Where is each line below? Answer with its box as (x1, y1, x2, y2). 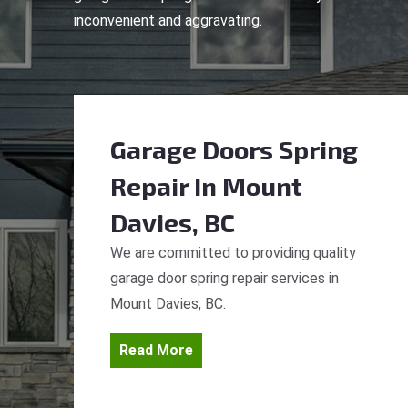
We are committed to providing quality (110, 244, 356, 261)
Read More (119, 342, 193, 359)
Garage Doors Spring (110, 134, 358, 165)
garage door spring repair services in (110, 270, 339, 287)
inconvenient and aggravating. (74, 12, 262, 29)
